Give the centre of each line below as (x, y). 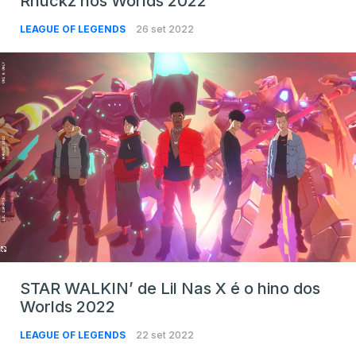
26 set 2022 (165, 29)
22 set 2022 (165, 335)
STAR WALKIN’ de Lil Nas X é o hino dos (170, 289)
